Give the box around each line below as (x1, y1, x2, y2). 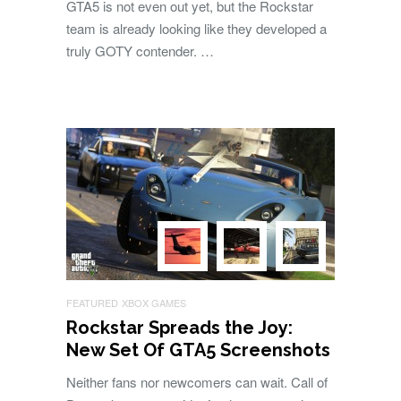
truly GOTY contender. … (66, 41, 214, 60)
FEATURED (66, 295, 118, 310)
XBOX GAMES (122, 295, 186, 310)
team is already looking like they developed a (66, 19, 327, 38)
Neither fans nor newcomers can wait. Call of (66, 372, 328, 391)
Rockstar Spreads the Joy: (66, 317, 293, 338)
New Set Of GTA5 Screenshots (66, 339, 330, 361)
